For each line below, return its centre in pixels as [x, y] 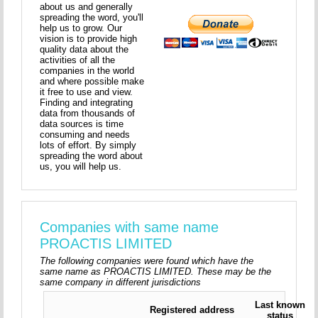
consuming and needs [85, 134]
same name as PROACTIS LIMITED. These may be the [156, 271]
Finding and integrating [87, 102]
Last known [280, 305]
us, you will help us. [81, 166]
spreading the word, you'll [92, 17]
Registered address [192, 309]
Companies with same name [130, 227]
